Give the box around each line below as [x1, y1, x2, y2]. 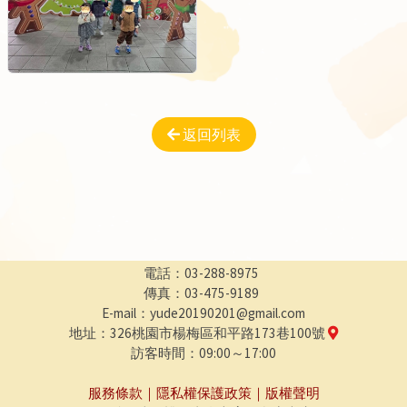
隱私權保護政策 [155, 383, 252, 402]
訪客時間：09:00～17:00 [131, 343, 276, 362]
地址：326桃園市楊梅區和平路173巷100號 [69, 323, 328, 342]
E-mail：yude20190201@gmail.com [102, 303, 305, 322]
